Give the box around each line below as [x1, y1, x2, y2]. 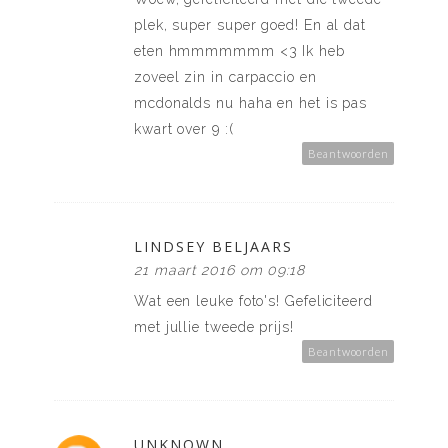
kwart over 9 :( [134, 121, 234, 138]
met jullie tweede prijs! [134, 319, 294, 336]
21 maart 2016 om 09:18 [134, 262, 306, 279]
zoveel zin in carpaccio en [134, 69, 317, 86]
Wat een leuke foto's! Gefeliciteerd [134, 293, 373, 310]
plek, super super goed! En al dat [134, 17, 367, 34]
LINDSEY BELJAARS [134, 237, 293, 257]
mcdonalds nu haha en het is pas [134, 95, 368, 112]
